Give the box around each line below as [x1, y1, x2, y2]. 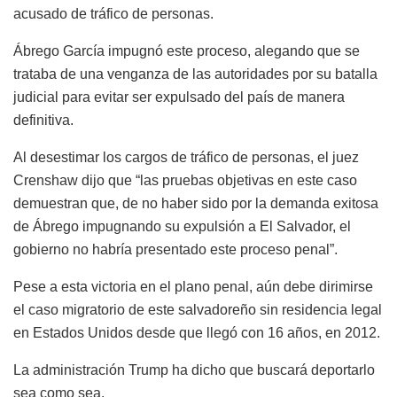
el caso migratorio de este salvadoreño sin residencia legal [13, 302, 382, 318]
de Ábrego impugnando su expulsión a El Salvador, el [13, 219, 351, 235]
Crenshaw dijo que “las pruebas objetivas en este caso [13, 173, 357, 189]
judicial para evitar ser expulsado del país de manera [13, 90, 345, 105]
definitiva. [13, 113, 74, 128]
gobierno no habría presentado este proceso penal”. [13, 242, 338, 258]
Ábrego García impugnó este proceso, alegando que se [13, 43, 360, 59]
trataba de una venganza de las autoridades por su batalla [13, 66, 378, 82]
